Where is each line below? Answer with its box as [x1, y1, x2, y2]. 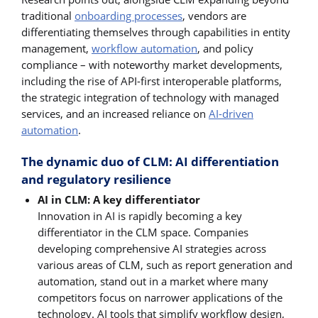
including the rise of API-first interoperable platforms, [21, 74, 282, 89]
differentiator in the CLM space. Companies [38, 225, 249, 240]
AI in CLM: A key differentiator [38, 192, 201, 207]
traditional [21, 9, 75, 23]
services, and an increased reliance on [21, 106, 209, 121]
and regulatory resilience [21, 171, 171, 188]
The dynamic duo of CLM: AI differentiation [21, 153, 279, 170]
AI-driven [209, 106, 253, 121]
